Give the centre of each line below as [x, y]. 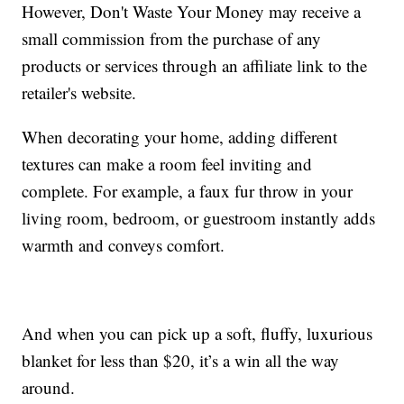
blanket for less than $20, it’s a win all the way [181, 361]
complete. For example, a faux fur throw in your [188, 191]
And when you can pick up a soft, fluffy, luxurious [197, 334]
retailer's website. [79, 93]
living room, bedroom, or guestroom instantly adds [199, 218]
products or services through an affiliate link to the [195, 66]
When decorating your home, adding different [180, 137]
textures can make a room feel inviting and [167, 164]
